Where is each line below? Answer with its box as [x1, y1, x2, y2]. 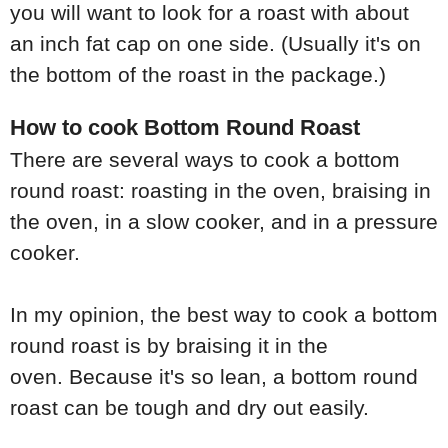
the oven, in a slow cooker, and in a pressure [10, 210, 438, 234]
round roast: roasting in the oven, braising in [10, 179, 431, 203]
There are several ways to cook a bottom [10, 148, 400, 172]
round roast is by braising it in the [10, 334, 328, 358]
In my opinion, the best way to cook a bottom [10, 303, 438, 327]
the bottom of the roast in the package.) [10, 63, 392, 87]
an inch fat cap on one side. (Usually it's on [10, 32, 421, 56]
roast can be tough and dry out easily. [10, 396, 375, 420]
